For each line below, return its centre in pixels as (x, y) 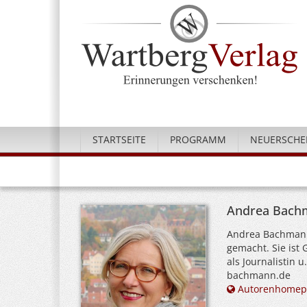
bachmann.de (258, 275)
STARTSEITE (119, 139)
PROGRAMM (198, 139)
